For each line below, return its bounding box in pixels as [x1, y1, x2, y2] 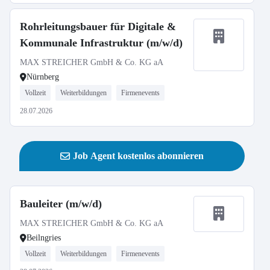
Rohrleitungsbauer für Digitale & [20, 20, 176, 33]
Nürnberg [27, 72, 59, 81]
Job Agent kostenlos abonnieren [73, 151, 204, 161]
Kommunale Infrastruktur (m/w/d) [20, 37, 183, 49]
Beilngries [27, 233, 61, 242]
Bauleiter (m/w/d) [20, 198, 102, 210]
